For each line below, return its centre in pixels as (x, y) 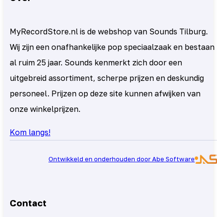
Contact (28, 203)
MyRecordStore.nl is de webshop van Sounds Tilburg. (109, 31)
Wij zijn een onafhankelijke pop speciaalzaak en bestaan (112, 47)
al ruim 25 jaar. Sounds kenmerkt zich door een (96, 62)
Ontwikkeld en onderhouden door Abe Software (122, 159)
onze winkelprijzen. (45, 109)
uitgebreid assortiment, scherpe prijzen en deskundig (107, 78)
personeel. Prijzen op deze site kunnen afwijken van (105, 93)
